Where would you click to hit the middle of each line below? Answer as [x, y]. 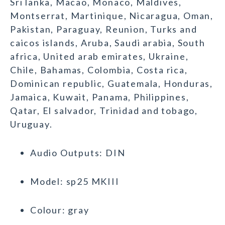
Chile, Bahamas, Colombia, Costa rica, [99, 70]
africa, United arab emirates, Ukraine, [99, 57]
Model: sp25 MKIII [75, 182]
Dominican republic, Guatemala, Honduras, [111, 84]
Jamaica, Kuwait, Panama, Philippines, [100, 97]
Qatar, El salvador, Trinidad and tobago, [104, 111]
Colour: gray [60, 210]
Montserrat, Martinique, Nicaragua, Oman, [112, 16]
